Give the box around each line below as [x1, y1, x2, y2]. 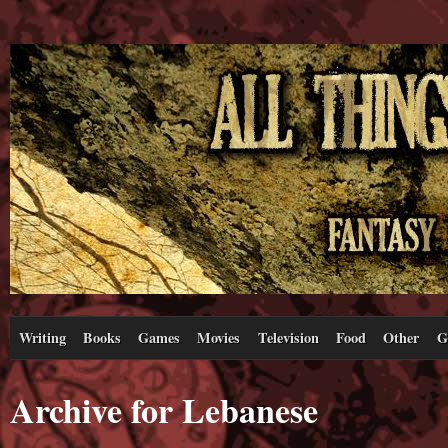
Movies [197, 326, 241, 348]
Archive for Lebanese [10, 384, 318, 435]
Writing [18, 326, 66, 348]
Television [257, 326, 319, 348]
